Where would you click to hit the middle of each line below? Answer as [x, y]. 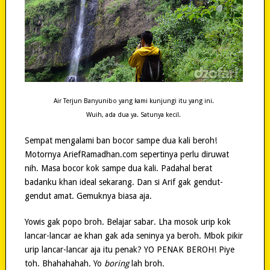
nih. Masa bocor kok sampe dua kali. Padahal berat [118, 168]
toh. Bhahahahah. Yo [64, 264]
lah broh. [146, 264]
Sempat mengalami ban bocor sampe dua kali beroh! [121, 141]
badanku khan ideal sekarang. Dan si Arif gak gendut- [124, 182]
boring [116, 264]
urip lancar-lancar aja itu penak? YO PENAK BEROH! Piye [129, 250]
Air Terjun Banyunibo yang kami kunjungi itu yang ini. [133, 101]
